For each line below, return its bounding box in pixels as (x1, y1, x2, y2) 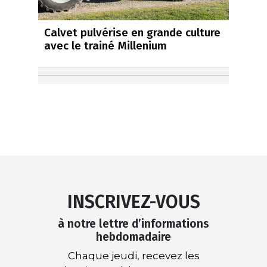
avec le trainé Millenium (44, 38, 167, 52)
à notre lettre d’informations (58, 216, 209, 231)
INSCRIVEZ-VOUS (67, 191, 200, 213)
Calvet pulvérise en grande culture (44, 25, 221, 39)
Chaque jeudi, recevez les (67, 249, 200, 262)
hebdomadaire (96, 229, 171, 244)
